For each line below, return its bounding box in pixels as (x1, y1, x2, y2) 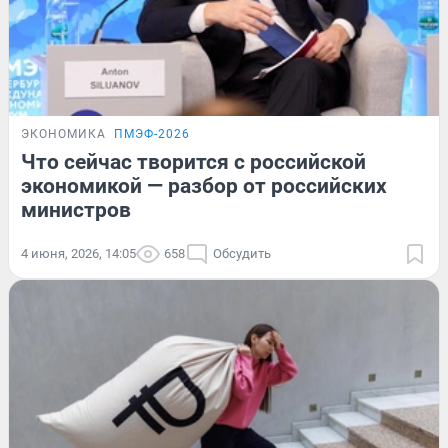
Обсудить (213, 246, 271, 262)
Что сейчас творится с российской (21, 150, 366, 175)
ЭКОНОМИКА (21, 127, 106, 142)
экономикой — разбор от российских (21, 174, 387, 199)
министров (21, 198, 131, 223)
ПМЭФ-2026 (114, 127, 190, 142)
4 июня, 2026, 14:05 (21, 246, 136, 262)
